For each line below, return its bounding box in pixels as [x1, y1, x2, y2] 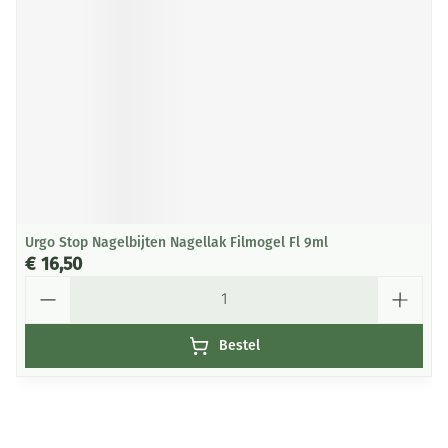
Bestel [218, 337, 260, 354]
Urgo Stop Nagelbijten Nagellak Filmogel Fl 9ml [25, 234, 328, 251]
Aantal [24, 275, 71, 294]
